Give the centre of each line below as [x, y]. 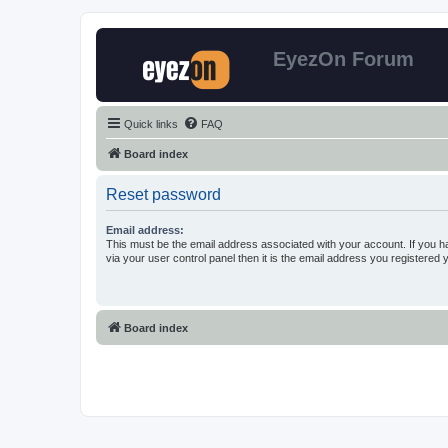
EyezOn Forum [343, 59]
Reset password [163, 194]
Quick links [151, 124]
